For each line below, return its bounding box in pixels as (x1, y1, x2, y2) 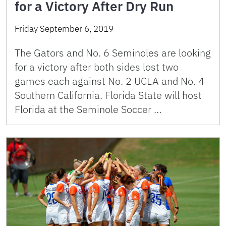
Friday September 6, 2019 (15, 23, 114, 35)
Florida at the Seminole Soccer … (15, 102, 161, 117)
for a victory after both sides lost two (15, 60, 179, 74)
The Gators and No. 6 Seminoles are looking (15, 46, 211, 60)
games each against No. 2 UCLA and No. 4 (15, 74, 204, 88)
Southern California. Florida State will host (15, 88, 202, 102)
